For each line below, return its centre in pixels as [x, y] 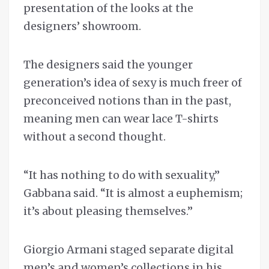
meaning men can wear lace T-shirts [121, 119]
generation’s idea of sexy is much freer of [133, 83]
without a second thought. [95, 137]
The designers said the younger [108, 65]
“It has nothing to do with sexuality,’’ [122, 175]
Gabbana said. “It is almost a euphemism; [133, 193]
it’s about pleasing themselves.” [108, 211]
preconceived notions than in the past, [127, 101]
